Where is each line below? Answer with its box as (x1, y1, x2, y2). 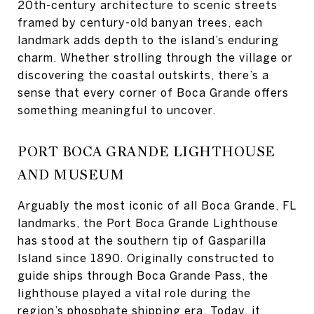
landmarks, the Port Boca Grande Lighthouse (18, 217, 278, 229)
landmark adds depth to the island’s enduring (18, 34, 279, 46)
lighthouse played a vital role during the (18, 287, 251, 299)
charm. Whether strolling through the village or (18, 51, 293, 64)
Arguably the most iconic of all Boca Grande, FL (18, 199, 296, 212)
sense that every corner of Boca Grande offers (18, 86, 289, 99)
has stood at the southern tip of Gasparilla (18, 234, 266, 247)
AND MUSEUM (18, 166, 124, 184)
